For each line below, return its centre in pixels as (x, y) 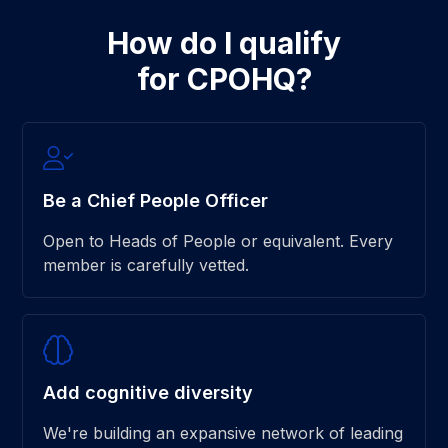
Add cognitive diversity (148, 393)
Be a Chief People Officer (156, 201)
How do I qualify (224, 43)
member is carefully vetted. (146, 265)
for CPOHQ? (224, 79)
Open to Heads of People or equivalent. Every (218, 241)
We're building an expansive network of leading (223, 433)
